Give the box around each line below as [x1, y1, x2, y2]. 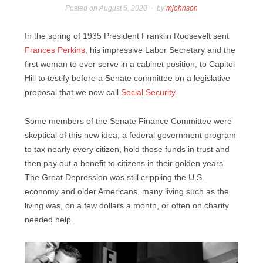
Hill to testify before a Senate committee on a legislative [25, 74, 230, 83]
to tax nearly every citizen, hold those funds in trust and [25, 144, 230, 154]
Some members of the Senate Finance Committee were [25, 116, 232, 126]
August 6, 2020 [99, 4, 148, 12]
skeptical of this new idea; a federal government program [25, 130, 236, 140]
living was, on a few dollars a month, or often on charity [25, 201, 229, 210]
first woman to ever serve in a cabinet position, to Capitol [25, 60, 235, 69]
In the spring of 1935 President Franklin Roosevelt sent [25, 32, 229, 41]
